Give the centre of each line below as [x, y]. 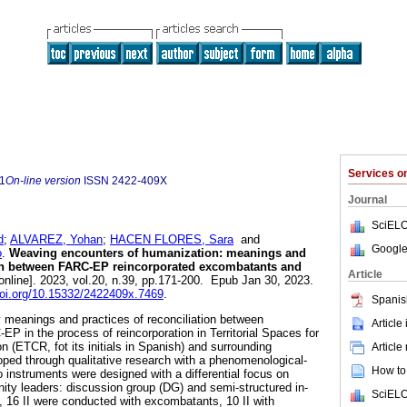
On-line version [43, 181]
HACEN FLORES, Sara [172, 240]
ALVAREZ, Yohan [56, 240]
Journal [367, 200]
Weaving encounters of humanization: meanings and [156, 253]
